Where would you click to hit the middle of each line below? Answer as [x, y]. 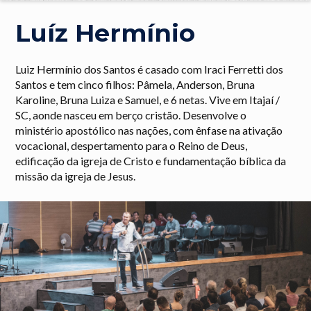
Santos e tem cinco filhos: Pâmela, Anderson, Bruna [135, 84]
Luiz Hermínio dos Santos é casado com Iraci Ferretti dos [150, 69]
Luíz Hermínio [106, 33]
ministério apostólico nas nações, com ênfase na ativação [149, 130]
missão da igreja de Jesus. [76, 176]
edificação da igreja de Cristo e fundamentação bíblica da [151, 160]
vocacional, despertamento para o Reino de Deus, [132, 145]
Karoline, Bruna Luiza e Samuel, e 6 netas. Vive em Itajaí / [148, 99]
